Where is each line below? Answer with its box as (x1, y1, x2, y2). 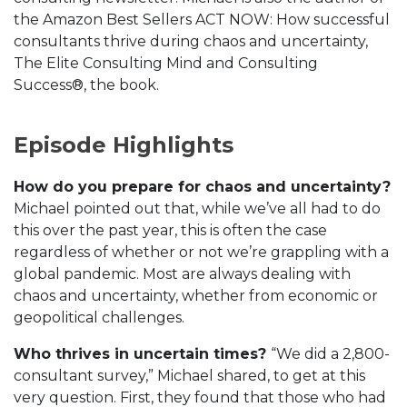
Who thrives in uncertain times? (14, 345, 271, 363)
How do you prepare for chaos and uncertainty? (14, 178, 391, 196)
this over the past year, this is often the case (14, 222, 327, 240)
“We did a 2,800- (271, 345, 390, 363)
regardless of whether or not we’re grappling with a (14, 243, 389, 262)
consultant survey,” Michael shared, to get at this (14, 367, 365, 385)
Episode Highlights (14, 132, 233, 159)
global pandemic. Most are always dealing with (14, 265, 351, 283)
